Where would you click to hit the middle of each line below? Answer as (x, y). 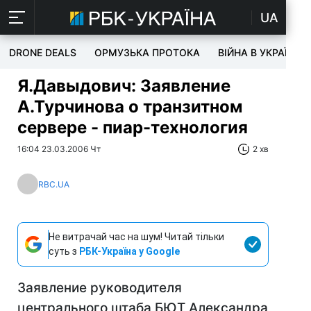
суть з (64, 251)
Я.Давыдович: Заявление (124, 86)
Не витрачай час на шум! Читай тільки (136, 237)
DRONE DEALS (43, 52)
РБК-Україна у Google (129, 251)
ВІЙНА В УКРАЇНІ (258, 52)
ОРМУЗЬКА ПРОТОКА (147, 52)
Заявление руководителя (100, 288)
